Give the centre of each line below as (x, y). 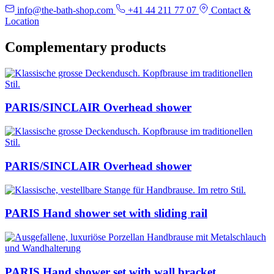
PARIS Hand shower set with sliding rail (106, 213)
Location (22, 21)
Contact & (230, 10)
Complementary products (85, 47)
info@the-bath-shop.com (65, 10)
